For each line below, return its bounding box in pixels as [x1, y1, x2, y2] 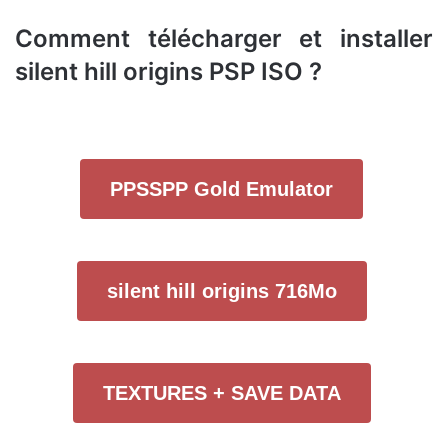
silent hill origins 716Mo [106, 280, 337, 303]
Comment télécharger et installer [15, 23, 433, 53]
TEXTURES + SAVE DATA [102, 382, 341, 405]
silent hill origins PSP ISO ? [15, 56, 322, 86]
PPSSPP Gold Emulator [110, 178, 333, 201]
